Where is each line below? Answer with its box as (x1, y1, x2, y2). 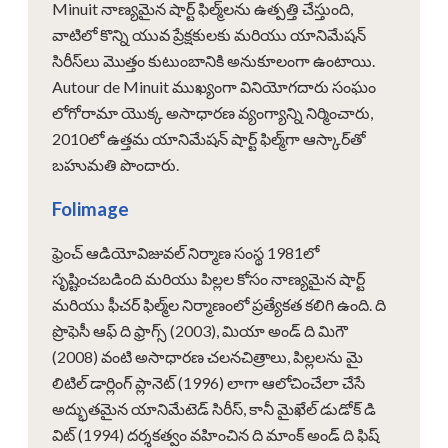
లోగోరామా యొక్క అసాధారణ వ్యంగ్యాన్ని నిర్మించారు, (52, 102, 373, 122)
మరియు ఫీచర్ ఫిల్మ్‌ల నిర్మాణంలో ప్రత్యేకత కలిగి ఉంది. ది (52, 294, 386, 314)
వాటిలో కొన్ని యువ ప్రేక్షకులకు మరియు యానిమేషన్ (52, 24, 366, 44)
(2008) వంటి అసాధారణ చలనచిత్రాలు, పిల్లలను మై (52, 346, 363, 366)
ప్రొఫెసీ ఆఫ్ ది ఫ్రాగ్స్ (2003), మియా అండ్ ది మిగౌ (52, 320, 348, 340)
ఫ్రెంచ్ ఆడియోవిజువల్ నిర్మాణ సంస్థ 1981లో (52, 242, 319, 262)
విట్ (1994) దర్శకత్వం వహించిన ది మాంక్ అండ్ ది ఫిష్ (52, 424, 379, 444)
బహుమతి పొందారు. (52, 154, 179, 174)
